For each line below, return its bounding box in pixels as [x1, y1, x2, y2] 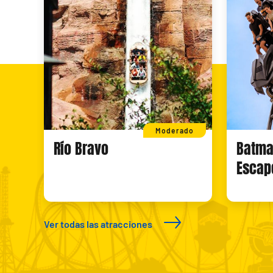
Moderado [155, 126, 194, 135]
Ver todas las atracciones [44, 218, 152, 230]
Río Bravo [54, 138, 108, 160]
